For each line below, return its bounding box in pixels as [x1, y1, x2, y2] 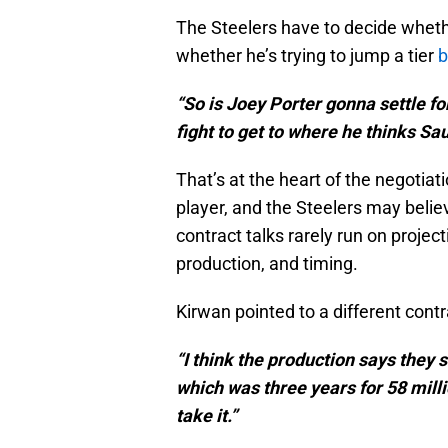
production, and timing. [176, 253, 358, 275]
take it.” [176, 405, 237, 427]
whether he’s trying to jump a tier [176, 45, 438, 67]
